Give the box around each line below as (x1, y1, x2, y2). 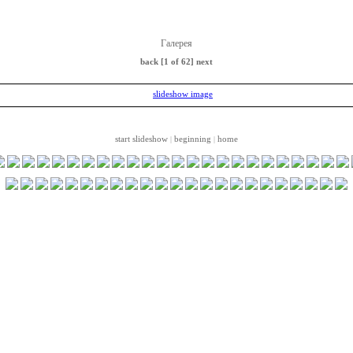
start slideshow (115, 134, 168, 143)
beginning (174, 134, 211, 143)
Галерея (161, 38, 192, 49)
